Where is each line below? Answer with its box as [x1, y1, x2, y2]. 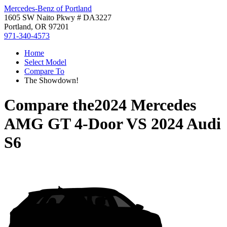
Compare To [24, 67, 64, 75]
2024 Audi [151, 115, 221, 133]
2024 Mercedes [94, 96, 196, 115]
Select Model [24, 58, 66, 66]
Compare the [4, 96, 94, 115]
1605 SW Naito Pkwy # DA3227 [4, 13, 111, 22]
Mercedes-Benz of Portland [4, 4, 92, 13]
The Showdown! [24, 76, 79, 85]
